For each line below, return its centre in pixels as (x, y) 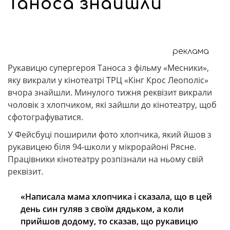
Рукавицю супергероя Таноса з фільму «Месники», (108, 68)
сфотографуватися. (45, 117)
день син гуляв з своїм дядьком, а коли (102, 209)
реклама (191, 51)
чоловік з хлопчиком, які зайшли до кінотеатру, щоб (112, 105)
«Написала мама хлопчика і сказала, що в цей (116, 197)
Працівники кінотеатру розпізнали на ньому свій (106, 159)
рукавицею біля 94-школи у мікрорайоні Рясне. (102, 147)
